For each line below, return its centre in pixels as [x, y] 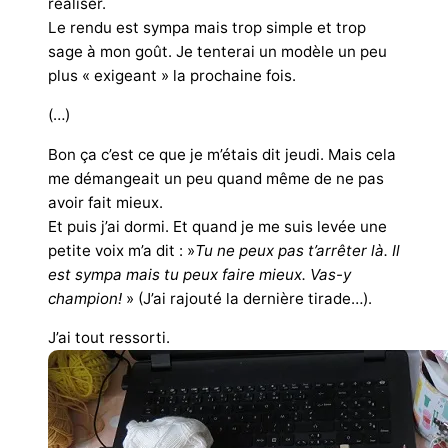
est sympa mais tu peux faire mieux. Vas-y [199, 274]
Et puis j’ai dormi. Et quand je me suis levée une [217, 226]
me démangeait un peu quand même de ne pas [216, 178]
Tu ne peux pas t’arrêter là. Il [297, 250]
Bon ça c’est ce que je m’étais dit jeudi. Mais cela [222, 154]
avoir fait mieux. [105, 202]
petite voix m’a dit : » [121, 250]
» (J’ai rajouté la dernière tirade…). [247, 298]
